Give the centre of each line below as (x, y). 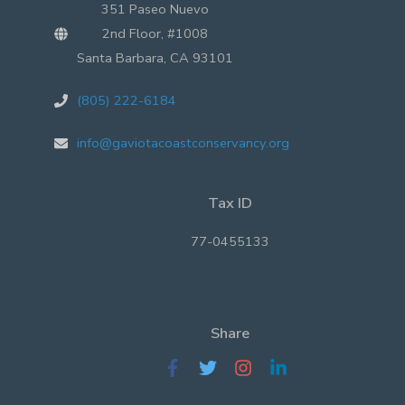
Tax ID (230, 203)
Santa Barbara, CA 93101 (155, 58)
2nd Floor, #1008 (155, 34)
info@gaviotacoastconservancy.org (183, 143)
